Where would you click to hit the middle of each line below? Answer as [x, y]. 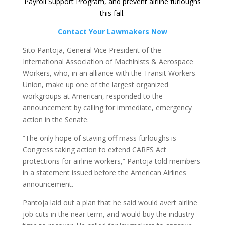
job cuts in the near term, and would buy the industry [108, 214]
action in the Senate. [57, 119]
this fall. [113, 13]
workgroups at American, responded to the [92, 96]
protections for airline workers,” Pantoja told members [111, 161]
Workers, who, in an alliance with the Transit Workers [109, 73]
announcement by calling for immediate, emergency [107, 107]
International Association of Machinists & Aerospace [108, 61]
